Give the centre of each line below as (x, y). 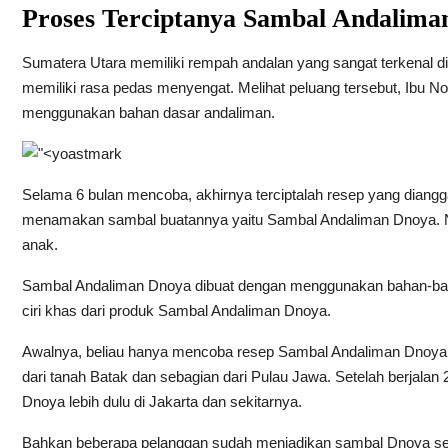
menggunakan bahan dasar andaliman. (148, 112)
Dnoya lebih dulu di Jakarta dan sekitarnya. (161, 401)
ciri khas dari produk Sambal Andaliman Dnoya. (176, 310)
